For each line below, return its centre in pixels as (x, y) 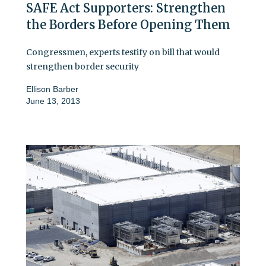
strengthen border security (83, 66)
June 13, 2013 (53, 101)
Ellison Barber (52, 89)
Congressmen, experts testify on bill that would (123, 52)
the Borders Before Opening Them (128, 24)
